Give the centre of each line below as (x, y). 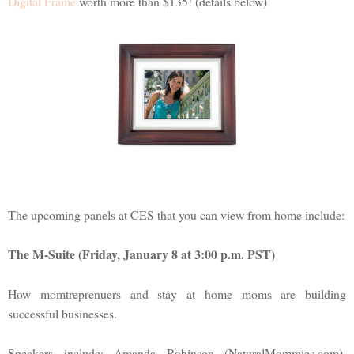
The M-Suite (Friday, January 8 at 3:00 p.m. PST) (141, 254)
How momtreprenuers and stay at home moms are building (177, 293)
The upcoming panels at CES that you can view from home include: (176, 214)
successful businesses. (62, 313)
